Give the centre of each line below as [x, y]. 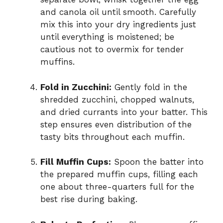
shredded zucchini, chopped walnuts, [117, 99]
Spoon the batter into [157, 162]
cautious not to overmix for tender [112, 50]
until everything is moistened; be [107, 37]
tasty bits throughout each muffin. [112, 137]
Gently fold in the [149, 87]
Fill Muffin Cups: [76, 162]
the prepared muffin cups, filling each [119, 174]
